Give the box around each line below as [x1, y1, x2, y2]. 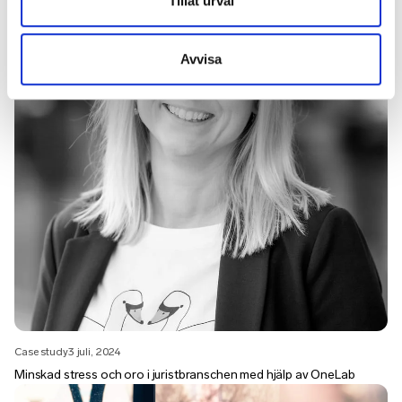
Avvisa [180, 51, 222, 67]
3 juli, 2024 [67, 345, 121, 359]
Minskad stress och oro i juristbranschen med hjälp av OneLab [14, 367, 355, 383]
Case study [14, 345, 68, 359]
